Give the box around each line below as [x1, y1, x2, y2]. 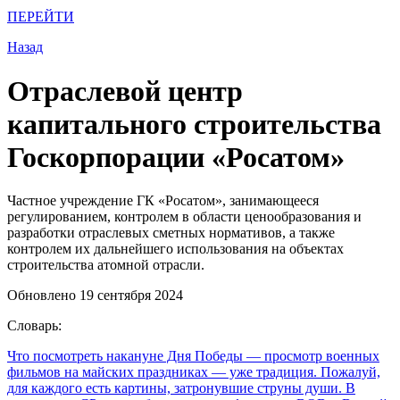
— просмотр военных [243, 348, 379, 364]
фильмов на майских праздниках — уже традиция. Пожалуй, [7, 364, 380, 380]
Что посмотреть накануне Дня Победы [7, 348, 243, 364]
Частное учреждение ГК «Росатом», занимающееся [7, 193, 319, 209]
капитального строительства [7, 107, 381, 140]
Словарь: [7, 318, 62, 334]
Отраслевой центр [7, 74, 243, 107]
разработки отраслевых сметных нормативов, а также [7, 225, 335, 241]
